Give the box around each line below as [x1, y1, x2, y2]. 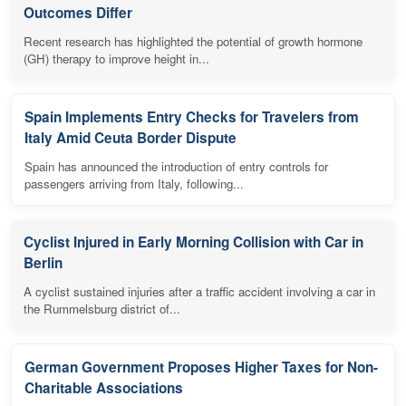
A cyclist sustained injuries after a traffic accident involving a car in [24, 283, 375, 301]
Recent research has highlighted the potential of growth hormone [24, 33, 362, 51]
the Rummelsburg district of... [24, 300, 180, 318]
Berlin [24, 253, 63, 274]
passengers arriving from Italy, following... [24, 175, 244, 193]
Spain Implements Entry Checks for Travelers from [24, 107, 359, 128]
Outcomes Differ [24, 3, 132, 24]
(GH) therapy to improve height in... [24, 50, 209, 68]
